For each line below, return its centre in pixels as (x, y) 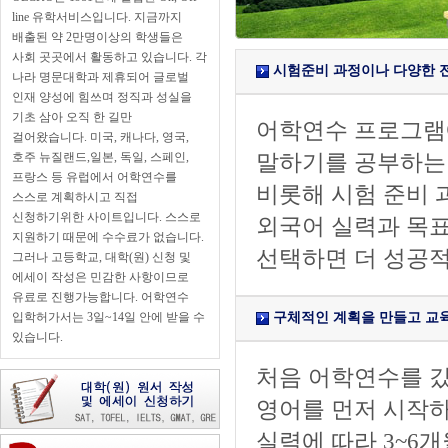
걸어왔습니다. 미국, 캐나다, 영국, (100, 137)
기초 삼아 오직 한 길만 (72, 117)
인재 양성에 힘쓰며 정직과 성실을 (102, 97)
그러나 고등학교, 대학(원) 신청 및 (101, 257)
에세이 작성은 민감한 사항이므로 (100, 277)
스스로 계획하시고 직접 (75, 197)
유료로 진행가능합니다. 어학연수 (100, 297)
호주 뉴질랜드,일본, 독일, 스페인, (100, 157)
